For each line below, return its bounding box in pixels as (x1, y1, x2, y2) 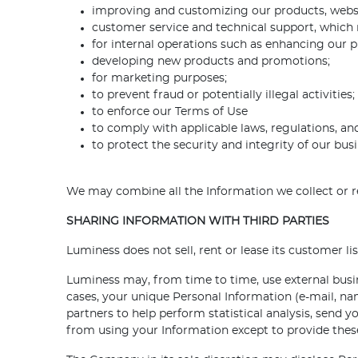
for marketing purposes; (92, 73, 228, 85)
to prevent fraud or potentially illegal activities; (92, 89, 356, 101)
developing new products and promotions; (92, 56, 331, 68)
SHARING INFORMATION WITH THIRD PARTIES (66, 216, 330, 228)
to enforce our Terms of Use (92, 106, 249, 118)
